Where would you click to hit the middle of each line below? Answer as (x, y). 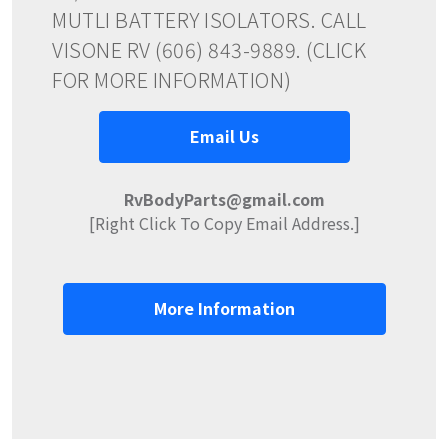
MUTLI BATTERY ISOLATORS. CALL (209, 19)
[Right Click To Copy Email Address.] (224, 222)
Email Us (224, 135)
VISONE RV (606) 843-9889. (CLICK (209, 49)
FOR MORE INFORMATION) (172, 79)
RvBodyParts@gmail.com (224, 198)
